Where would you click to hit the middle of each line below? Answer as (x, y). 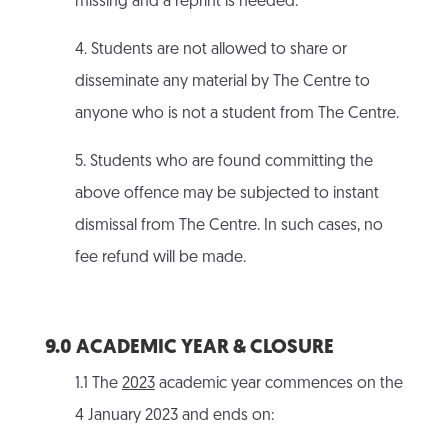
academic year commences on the (278, 384)
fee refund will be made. (160, 258)
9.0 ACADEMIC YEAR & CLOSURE (189, 348)
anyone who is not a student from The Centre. (236, 114)
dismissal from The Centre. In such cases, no (228, 226)
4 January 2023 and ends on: (174, 416)
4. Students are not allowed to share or (210, 50)
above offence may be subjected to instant (226, 194)
